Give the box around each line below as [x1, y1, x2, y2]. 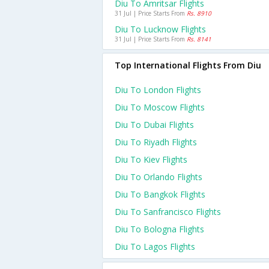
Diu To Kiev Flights [115, 154, 187, 165]
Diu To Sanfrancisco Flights [115, 206, 221, 217]
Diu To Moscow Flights [115, 101, 205, 113]
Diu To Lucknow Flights [115, 23, 206, 35]
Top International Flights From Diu [115, 59, 261, 71]
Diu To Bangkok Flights [115, 189, 205, 200]
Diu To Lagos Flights [115, 241, 195, 252]
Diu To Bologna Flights [115, 223, 204, 235]
